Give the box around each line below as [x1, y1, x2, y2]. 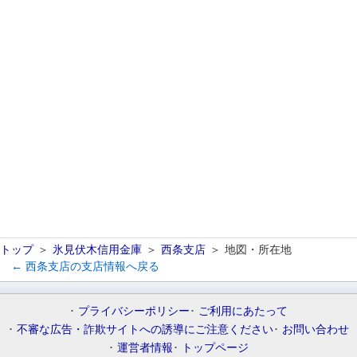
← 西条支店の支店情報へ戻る [11, 260, 159, 273]
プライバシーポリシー [78, 304, 190, 317]
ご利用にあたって [198, 304, 288, 317]
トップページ [182, 341, 249, 354]
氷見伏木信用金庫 [53, 243, 142, 256]
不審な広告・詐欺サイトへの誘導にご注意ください [17, 323, 273, 335]
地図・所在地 [225, 243, 292, 256]
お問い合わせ [282, 323, 349, 335]
